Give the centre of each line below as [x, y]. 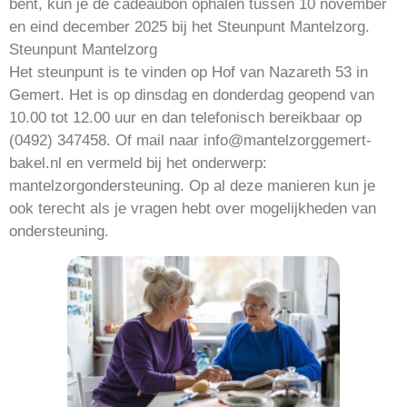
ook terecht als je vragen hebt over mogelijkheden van [193, 209]
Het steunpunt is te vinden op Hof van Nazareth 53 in [189, 73]
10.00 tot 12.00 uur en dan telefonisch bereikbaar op [185, 118]
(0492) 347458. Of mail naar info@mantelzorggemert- [190, 141]
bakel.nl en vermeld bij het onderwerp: [138, 164]
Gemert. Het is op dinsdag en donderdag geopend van [192, 95]
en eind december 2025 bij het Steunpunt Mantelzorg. [189, 27]
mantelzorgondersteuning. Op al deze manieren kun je [192, 186]
